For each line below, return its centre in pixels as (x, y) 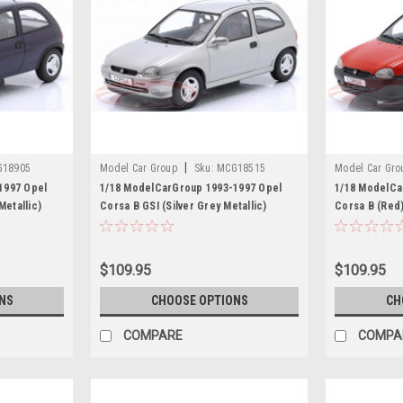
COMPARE (153, 335)
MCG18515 (241, 168)
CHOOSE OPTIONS (199, 300)
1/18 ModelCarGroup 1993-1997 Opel (191, 188)
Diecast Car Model (146, 224)
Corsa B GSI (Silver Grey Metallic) (184, 206)
